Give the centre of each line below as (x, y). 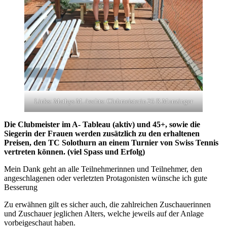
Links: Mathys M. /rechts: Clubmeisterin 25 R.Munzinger (113, 101)
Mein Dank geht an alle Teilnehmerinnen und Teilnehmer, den (103, 169)
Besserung (21, 187)
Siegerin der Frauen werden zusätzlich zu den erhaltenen (102, 133)
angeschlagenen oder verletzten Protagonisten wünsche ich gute (106, 178)
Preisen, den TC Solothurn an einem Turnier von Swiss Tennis (111, 142)
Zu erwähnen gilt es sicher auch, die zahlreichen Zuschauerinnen (107, 204)
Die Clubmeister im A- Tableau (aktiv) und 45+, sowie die (102, 124)
